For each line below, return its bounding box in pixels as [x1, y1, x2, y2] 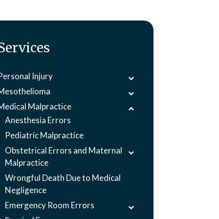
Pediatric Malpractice [5, 130, 84, 140]
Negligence [5, 185, 47, 195]
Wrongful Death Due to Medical [5, 173, 121, 183]
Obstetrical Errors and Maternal [5, 145, 123, 155]
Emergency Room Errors [5, 200, 95, 210]
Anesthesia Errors [5, 115, 71, 125]
